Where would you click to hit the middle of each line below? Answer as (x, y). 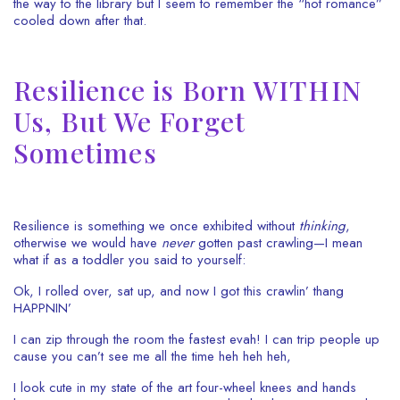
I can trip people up (322, 339)
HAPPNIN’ (42, 308)
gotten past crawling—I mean (278, 243)
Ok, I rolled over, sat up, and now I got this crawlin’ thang (179, 291)
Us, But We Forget (130, 121)
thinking (322, 226)
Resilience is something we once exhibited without (156, 226)
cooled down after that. (80, 21)
